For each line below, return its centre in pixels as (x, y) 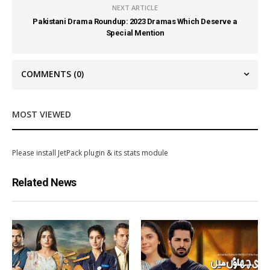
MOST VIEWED (42, 114)
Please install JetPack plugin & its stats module (90, 152)
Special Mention (135, 33)
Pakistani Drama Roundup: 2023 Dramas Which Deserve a (135, 21)
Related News (44, 182)
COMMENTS (47, 74)
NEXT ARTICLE (135, 7)
